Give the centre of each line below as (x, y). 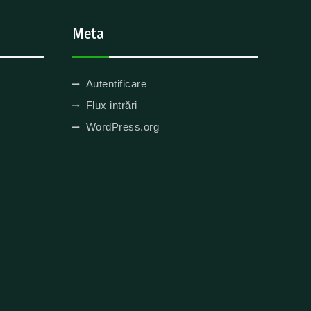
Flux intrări (111, 105)
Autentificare (116, 84)
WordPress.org (122, 127)
